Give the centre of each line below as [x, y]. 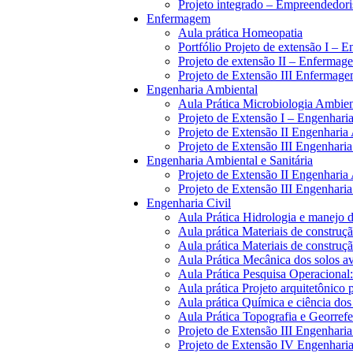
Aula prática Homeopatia [240, 33]
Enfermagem [178, 19]
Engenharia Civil [189, 203]
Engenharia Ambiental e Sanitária [230, 160]
